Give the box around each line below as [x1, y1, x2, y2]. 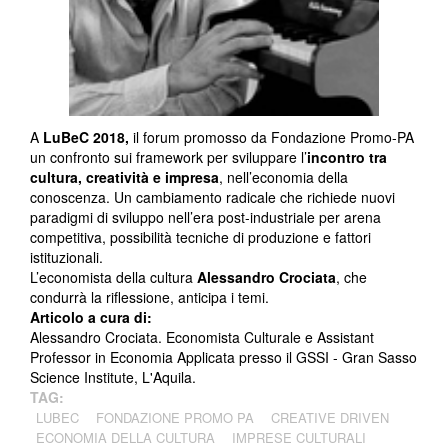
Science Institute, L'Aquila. [30, 367, 196, 388]
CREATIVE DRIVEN [271, 408, 389, 428]
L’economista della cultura [30, 267, 197, 288]
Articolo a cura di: [30, 307, 156, 328]
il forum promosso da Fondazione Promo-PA [133, 127, 414, 148]
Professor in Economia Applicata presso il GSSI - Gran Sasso [30, 347, 417, 368]
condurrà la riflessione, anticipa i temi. [30, 287, 269, 308]
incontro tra [307, 147, 387, 168]
